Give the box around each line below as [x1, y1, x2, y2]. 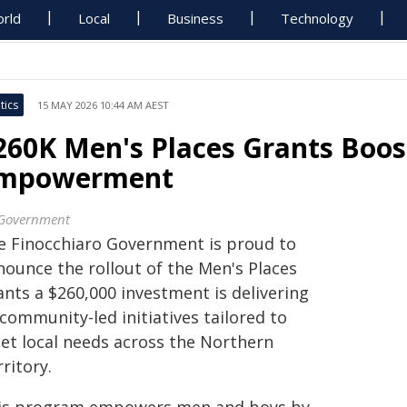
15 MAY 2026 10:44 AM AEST [37, 98, 169, 112]
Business [167, 9, 224, 27]
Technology [281, 9, 354, 27]
